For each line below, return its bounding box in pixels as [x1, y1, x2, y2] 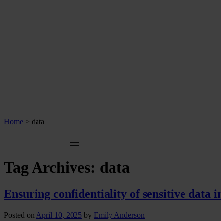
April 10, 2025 [36, 210, 82, 219]
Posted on [4, 210, 35, 219]
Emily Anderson [94, 210, 145, 219]
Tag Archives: [4, 158, 100, 177]
